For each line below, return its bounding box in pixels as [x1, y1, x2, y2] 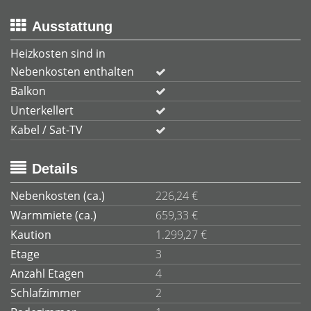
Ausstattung [32, 19, 112, 34]
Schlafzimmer [10, 285, 81, 301]
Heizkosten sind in [10, 46, 106, 61]
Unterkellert [10, 103, 74, 118]
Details [32, 161, 78, 176]
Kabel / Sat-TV [10, 122, 83, 137]
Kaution [10, 227, 51, 242]
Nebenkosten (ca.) [10, 188, 105, 203]
